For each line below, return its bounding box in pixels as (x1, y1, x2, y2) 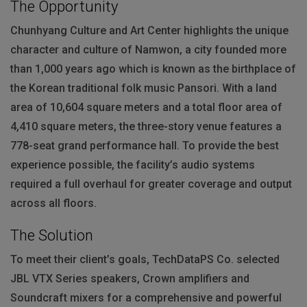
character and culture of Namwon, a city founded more (10, 43, 286, 57)
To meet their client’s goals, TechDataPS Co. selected (10, 253, 280, 267)
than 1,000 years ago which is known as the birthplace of (10, 62, 296, 76)
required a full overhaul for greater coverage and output (10, 177, 292, 191)
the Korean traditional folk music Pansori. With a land (10, 82, 277, 95)
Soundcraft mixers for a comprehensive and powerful (10, 291, 282, 305)
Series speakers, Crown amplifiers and (53, 272, 249, 286)
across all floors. (10, 197, 97, 210)
